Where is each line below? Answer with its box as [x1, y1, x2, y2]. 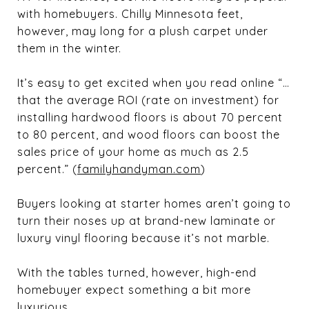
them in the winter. [17, 41, 121, 55]
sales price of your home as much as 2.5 [17, 144, 249, 159]
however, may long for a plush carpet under [17, 23, 268, 38]
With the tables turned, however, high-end [17, 265, 257, 279]
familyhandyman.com [77, 161, 201, 176]
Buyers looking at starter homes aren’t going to [17, 196, 291, 210]
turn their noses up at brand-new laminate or [17, 213, 276, 228]
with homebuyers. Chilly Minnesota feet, [17, 6, 243, 21]
